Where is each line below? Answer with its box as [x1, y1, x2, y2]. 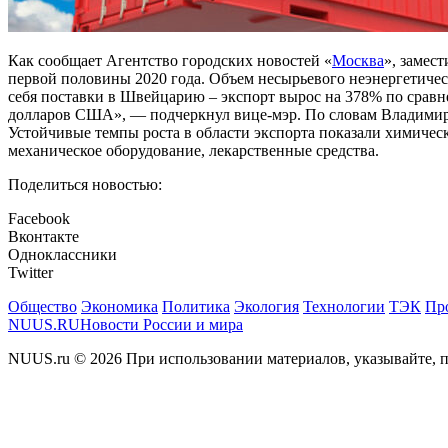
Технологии [303, 298, 385, 316]
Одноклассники [8, 246, 117, 264]
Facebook [8, 210, 70, 228]
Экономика [81, 298, 158, 316]
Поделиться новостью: [8, 176, 162, 194]
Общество [8, 298, 77, 316]
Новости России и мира [80, 316, 243, 334]
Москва [332, 52, 384, 70]
